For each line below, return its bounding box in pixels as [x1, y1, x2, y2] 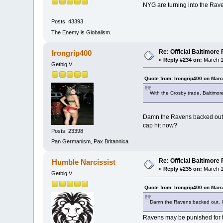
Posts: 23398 [51, 128, 84, 134]
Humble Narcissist [51, 158, 115, 167]
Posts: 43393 [51, 18, 84, 25]
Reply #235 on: [163, 166, 203, 172]
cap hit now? [142, 121, 177, 129]
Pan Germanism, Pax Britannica [51, 138, 129, 145]
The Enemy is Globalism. [51, 29, 112, 35]
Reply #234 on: [163, 56, 203, 63]
